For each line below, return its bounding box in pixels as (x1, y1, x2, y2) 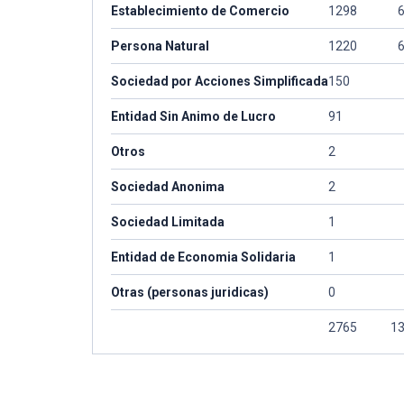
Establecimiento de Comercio (111, 4, 289, 18)
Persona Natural (111, 39, 209, 53)
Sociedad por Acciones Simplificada (111, 74, 328, 88)
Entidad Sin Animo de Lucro (111, 109, 276, 124)
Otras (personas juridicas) (111, 285, 269, 299)
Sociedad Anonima (111, 179, 225, 194)
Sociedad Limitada (111, 215, 225, 229)
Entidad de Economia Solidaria (111, 250, 296, 264)
